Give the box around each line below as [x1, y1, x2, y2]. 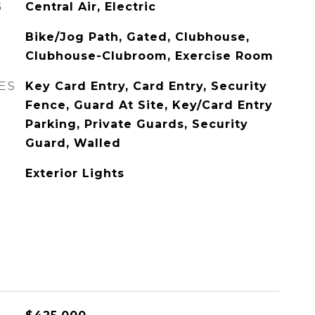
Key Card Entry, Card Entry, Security [25, 79, 267, 93]
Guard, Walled [25, 136, 121, 150]
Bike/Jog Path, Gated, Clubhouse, [25, 30, 250, 44]
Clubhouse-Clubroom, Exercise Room [25, 49, 274, 63]
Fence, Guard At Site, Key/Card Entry [25, 98, 273, 112]
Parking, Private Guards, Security [25, 117, 248, 131]
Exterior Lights [25, 167, 124, 180]
